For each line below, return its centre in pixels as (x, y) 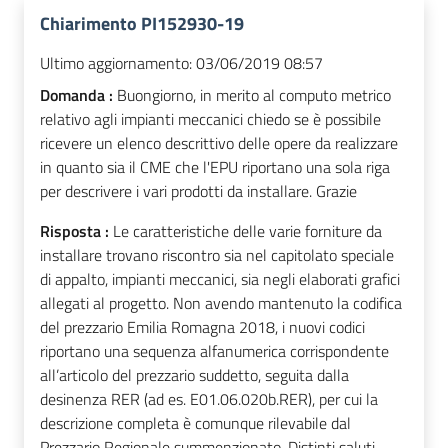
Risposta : (76, 231)
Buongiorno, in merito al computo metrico (254, 95)
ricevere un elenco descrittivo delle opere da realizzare (219, 143)
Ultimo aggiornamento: (116, 63)
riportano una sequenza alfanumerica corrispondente (214, 351)
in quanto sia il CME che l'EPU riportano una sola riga (215, 167)
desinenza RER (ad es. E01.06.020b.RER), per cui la (209, 399)
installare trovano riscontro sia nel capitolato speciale (217, 255)
